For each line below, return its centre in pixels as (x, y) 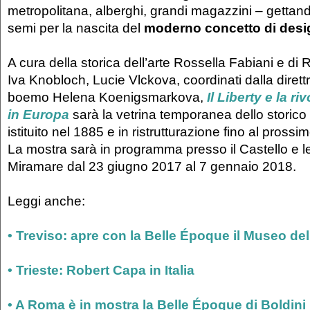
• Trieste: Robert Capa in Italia (101, 270)
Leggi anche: (46, 201)
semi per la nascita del (76, 28)
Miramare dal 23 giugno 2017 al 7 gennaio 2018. (152, 166)
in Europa (38, 115)
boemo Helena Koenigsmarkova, (107, 97)
